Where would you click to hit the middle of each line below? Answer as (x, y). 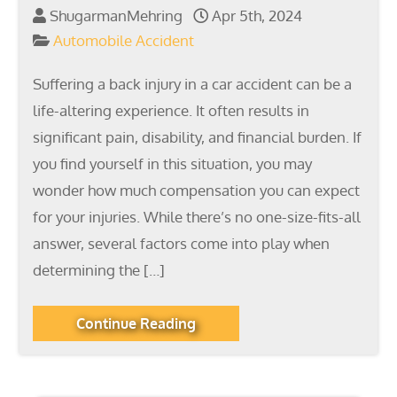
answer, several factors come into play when (182, 243)
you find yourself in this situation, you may (173, 163)
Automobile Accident (124, 40)
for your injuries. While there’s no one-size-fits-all (197, 217)
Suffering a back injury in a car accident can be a (193, 84)
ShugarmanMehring (115, 16)
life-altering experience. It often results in (171, 110)
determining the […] (99, 270)
